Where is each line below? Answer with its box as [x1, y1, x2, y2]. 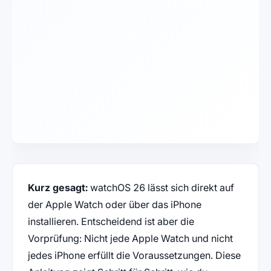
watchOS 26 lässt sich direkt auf [87, 181, 234, 194]
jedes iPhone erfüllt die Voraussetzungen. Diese [27, 249, 241, 261]
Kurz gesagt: [27, 181, 88, 194]
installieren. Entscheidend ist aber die [27, 215, 194, 227]
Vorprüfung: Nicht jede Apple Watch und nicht [27, 232, 233, 244]
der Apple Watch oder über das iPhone [27, 198, 201, 211]
